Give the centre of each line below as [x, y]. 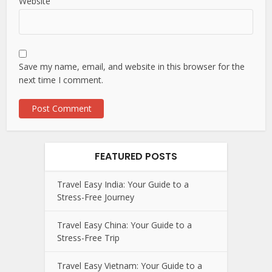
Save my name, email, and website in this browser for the [132, 66]
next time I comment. [61, 80]
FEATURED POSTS [136, 156]
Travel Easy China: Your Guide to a [124, 225]
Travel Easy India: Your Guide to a [123, 184]
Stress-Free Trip [88, 237]
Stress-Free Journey [96, 197]
